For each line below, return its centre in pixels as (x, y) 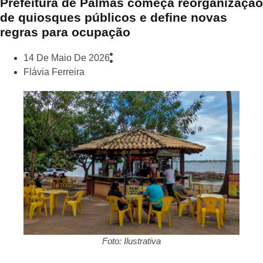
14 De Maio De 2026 (67, 58)
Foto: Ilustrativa (131, 241)
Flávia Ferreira (54, 72)
